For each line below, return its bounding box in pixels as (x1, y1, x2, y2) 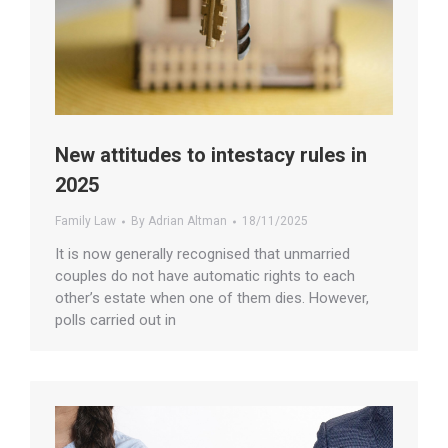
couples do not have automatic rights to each (55, 267, 355, 286)
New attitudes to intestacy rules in (55, 143, 367, 168)
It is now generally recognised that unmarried (55, 245, 350, 264)
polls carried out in (55, 311, 176, 330)
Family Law (55, 214, 116, 229)
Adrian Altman (148, 214, 227, 229)
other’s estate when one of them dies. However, (55, 289, 369, 308)
